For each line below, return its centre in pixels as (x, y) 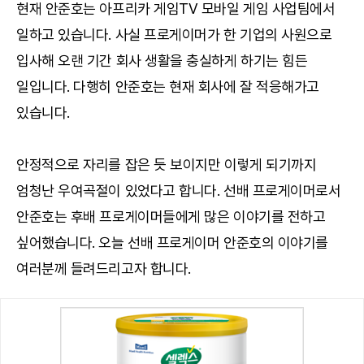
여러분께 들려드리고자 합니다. (104, 269)
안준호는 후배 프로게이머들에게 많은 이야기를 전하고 (171, 217)
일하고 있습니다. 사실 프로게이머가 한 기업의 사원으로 (174, 35)
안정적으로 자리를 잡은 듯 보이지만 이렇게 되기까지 (167, 165)
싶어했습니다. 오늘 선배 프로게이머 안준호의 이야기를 (172, 243)
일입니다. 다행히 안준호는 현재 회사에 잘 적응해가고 (168, 87)
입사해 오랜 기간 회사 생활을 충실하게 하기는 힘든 (162, 61)
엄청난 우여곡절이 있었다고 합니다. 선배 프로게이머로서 (179, 191)
